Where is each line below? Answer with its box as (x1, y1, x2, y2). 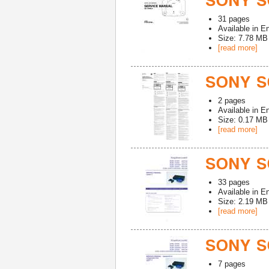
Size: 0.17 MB (218, 115, 268, 124)
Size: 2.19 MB (218, 197, 268, 206)
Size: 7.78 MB (218, 34, 268, 43)
